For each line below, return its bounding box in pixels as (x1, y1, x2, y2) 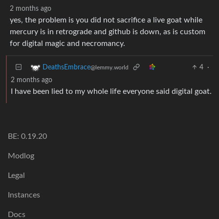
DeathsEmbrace (43, 64, 90, 71)
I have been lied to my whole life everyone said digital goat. (11, 87, 212, 95)
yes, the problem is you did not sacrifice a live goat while (10, 16, 202, 24)
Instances (8, 191, 40, 199)
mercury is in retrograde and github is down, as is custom (10, 27, 205, 36)
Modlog (8, 152, 34, 160)
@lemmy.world (90, 65, 129, 70)
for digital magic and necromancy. (10, 39, 125, 47)
